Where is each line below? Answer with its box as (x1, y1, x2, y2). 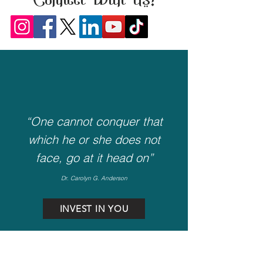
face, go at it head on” (35, 150, 153, 165)
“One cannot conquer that (26, 114, 163, 129)
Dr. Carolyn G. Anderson (61, 174, 127, 182)
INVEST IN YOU (59, 203, 129, 214)
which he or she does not (28, 132, 160, 147)
